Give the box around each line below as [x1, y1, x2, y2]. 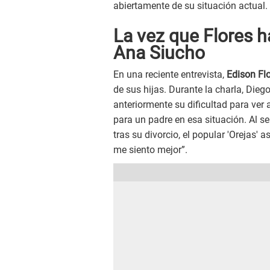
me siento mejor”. [113, 144, 187, 156]
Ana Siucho [113, 42, 205, 64]
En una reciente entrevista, [113, 69, 227, 81]
